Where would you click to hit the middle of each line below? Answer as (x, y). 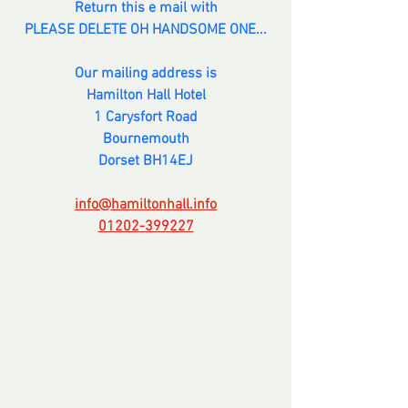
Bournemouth (146, 139)
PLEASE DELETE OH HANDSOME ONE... (146, 30)
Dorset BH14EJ (146, 161)
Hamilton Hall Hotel (146, 95)
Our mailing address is (146, 73)
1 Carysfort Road (146, 117)
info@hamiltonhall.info (146, 204)
